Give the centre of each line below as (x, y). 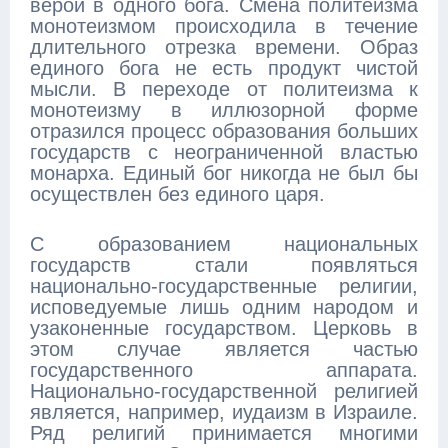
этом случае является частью (224, 349)
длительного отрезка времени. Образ (224, 47)
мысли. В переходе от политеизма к (224, 89)
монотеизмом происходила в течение (224, 26)
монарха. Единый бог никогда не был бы (224, 173)
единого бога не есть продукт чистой (224, 68)
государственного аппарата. (224, 370)
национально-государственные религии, (224, 286)
